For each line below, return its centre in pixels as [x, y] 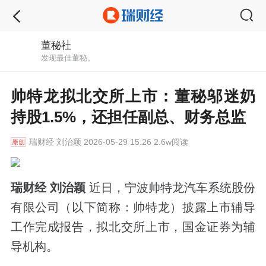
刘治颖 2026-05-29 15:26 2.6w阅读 [121, 142]
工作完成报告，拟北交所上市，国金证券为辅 [133, 227]
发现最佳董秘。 [68, 58]
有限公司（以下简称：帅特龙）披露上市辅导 [133, 207]
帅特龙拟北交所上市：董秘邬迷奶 [133, 96]
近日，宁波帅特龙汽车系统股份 [172, 187]
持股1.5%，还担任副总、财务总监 [128, 117]
